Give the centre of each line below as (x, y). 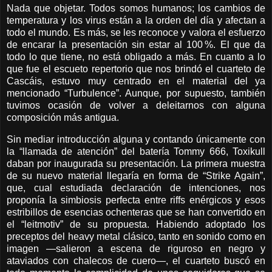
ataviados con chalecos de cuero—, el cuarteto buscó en (136, 260)
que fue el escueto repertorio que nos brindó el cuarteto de (136, 69)
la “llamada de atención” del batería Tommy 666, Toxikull (136, 151)
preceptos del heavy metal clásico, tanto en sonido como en (136, 236)
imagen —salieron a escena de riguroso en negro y (136, 248)
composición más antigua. (63, 117)
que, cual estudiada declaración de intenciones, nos (136, 188)
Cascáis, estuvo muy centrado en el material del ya (136, 81)
